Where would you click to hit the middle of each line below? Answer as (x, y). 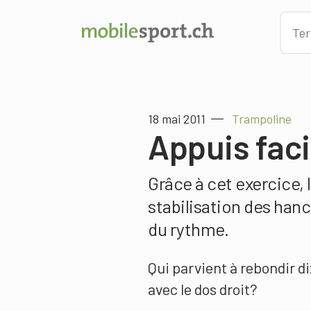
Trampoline (262, 119)
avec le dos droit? (203, 289)
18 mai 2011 (177, 119)
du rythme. (188, 229)
